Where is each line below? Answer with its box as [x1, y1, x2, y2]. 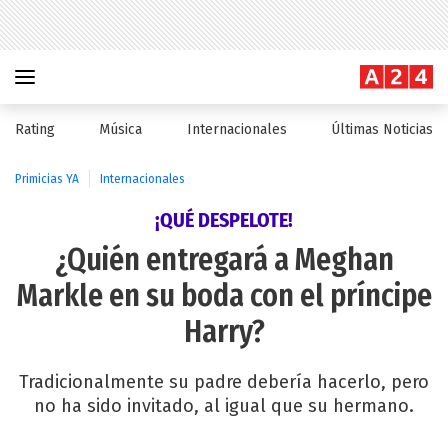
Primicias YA [15, 172, 79, 186]
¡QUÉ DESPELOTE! [155, 208, 293, 232]
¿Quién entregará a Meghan [54, 242, 394, 278]
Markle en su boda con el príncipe [16, 278, 432, 314]
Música [99, 121, 143, 138]
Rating [15, 121, 55, 138]
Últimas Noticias [330, 121, 433, 138]
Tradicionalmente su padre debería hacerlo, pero [19, 371, 429, 393]
